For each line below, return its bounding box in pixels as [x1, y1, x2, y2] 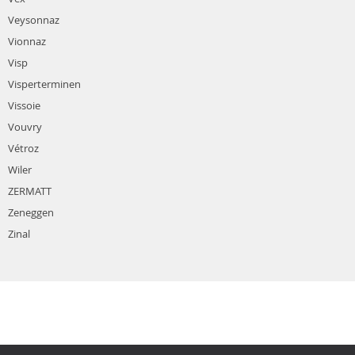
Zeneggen [8, 205, 54, 220]
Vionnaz [8, 34, 46, 49]
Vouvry [8, 120, 42, 135]
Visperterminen [8, 77, 81, 92]
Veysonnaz [8, 13, 59, 28]
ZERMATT [8, 184, 52, 199]
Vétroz [8, 141, 39, 156]
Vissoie [8, 98, 40, 113]
